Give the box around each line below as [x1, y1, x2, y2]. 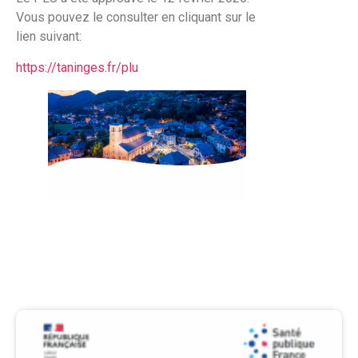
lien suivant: [16, 29, 82, 45]
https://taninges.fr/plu [16, 59, 138, 75]
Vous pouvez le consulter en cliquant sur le [16, 10, 256, 26]
